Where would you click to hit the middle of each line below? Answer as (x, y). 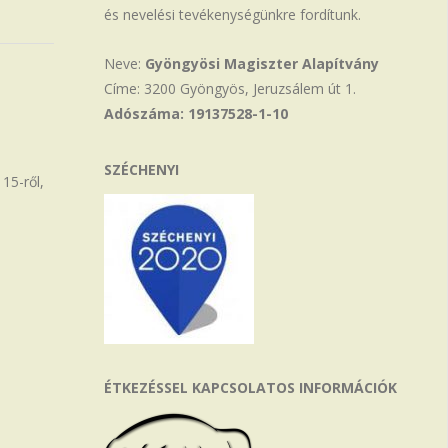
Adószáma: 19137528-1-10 (196, 114)
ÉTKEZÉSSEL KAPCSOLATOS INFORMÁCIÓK (251, 388)
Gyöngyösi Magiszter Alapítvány (262, 64)
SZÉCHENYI (142, 170)
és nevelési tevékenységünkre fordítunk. (233, 15)
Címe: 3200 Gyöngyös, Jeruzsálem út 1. (230, 89)
